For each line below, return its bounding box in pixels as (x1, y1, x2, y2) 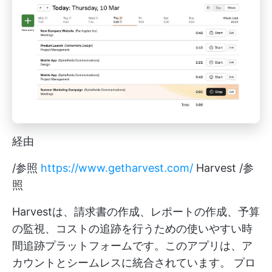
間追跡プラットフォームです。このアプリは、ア (12, 239, 253, 253)
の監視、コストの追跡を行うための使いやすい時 (12, 222, 253, 236)
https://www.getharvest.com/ (41, 161, 193, 175)
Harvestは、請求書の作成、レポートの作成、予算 (12, 205, 260, 219)
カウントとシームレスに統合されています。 (12, 256, 234, 270)
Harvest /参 (193, 161, 254, 175)
